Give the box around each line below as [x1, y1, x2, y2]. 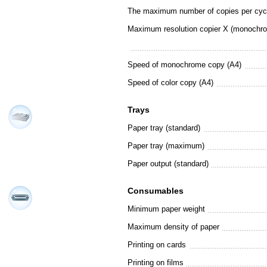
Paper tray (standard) [127, 123, 200, 132]
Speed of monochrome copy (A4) [127, 60, 241, 69]
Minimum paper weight [127, 204, 205, 213]
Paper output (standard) [127, 159, 209, 168]
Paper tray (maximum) [127, 141, 204, 150]
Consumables [127, 186, 184, 195]
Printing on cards [127, 240, 186, 249]
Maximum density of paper [127, 222, 219, 231]
